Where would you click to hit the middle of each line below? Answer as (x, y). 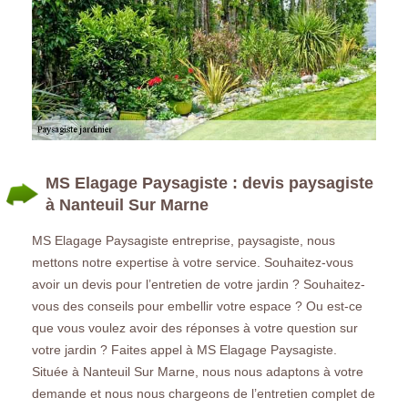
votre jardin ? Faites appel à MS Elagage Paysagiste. (184, 349)
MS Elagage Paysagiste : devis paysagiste (209, 183)
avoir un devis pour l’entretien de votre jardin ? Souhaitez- (199, 284)
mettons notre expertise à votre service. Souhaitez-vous (193, 262)
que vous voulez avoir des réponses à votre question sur (195, 327)
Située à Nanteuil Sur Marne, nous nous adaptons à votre (198, 371)
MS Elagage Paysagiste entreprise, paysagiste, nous (184, 240)
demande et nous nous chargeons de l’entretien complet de (204, 393)
